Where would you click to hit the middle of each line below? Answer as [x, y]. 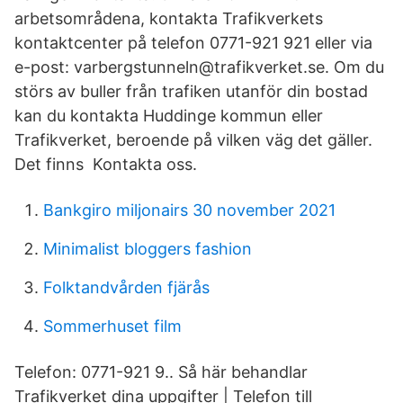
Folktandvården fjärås [126, 287]
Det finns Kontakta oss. [106, 164]
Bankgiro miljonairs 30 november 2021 [189, 210]
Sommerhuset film [112, 326]
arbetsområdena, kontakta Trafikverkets [169, 18]
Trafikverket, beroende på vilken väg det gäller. [193, 140]
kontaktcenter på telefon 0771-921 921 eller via [193, 43]
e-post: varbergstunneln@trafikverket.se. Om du [199, 67]
